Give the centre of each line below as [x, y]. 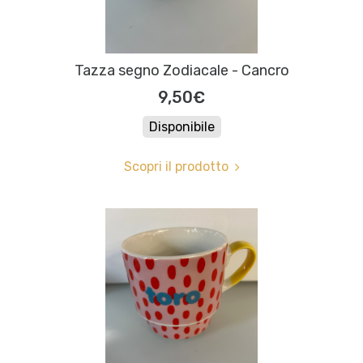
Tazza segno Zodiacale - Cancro [181, 71]
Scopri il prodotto [176, 167]
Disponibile [181, 127]
